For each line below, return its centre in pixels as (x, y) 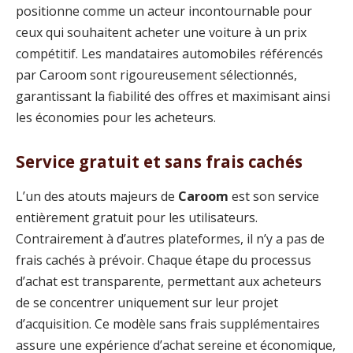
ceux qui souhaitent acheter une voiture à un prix (161, 32)
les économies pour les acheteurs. (116, 117)
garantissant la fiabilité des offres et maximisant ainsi (173, 96)
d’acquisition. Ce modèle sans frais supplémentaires (168, 323)
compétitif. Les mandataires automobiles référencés (169, 53)
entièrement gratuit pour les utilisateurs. (137, 217)
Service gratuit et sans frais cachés (159, 162)
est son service (274, 196)
